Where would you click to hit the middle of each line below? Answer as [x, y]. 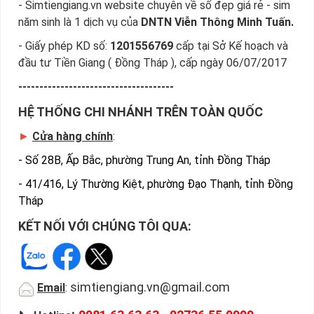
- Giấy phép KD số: [64, 46]
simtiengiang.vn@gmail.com [150, 287]
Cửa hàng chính [73, 137]
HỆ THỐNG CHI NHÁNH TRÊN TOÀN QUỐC [141, 112]
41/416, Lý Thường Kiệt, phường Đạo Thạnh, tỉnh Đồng [159, 184]
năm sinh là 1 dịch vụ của [80, 22]
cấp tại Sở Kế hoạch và [231, 46]
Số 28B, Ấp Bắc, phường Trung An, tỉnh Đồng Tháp [148, 161]
